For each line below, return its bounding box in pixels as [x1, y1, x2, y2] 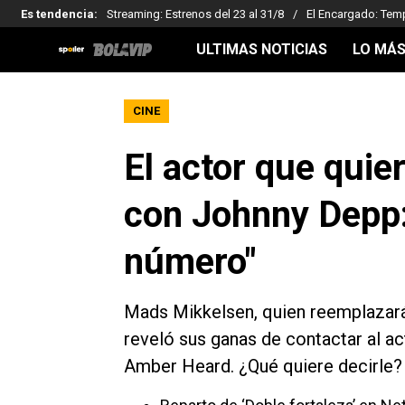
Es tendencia [21, 6, 94, 21]
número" [124, 240, 256, 283]
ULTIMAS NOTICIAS [196, 41, 327, 58]
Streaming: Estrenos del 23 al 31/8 [107, 6, 284, 21]
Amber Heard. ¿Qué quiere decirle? [124, 355, 402, 377]
